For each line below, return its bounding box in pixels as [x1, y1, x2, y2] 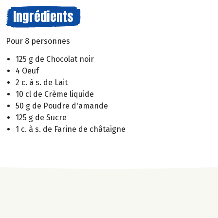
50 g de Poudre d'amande [16, 101, 108, 110]
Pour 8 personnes [6, 36, 70, 46]
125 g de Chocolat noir [16, 54, 94, 64]
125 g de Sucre [16, 112, 67, 122]
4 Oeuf [16, 66, 39, 75]
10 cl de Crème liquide [16, 89, 94, 99]
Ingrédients [13, 7, 73, 26]
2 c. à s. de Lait [16, 77, 68, 87]
